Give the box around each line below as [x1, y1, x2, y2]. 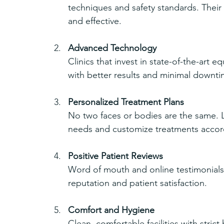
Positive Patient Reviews [68, 150, 163, 161]
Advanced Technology [68, 42, 156, 53]
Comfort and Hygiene [68, 204, 154, 215]
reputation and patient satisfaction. [68, 177, 207, 188]
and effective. [68, 15, 121, 26]
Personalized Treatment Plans [68, 96, 184, 107]
